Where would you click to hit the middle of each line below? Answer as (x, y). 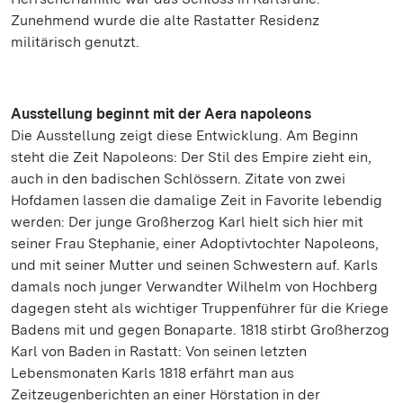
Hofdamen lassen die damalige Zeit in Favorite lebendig (197, 200)
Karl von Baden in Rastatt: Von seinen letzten (159, 351)
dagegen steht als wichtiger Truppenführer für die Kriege (200, 308)
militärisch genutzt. (75, 42)
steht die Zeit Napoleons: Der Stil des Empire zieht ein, (191, 157)
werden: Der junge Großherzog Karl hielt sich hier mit (187, 222)
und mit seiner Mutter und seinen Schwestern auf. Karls (194, 265)
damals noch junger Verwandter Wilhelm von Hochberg (194, 287)
